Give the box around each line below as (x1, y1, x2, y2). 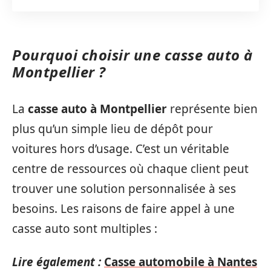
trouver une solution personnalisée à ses (12, 180, 236, 197)
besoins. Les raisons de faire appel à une (12, 200, 235, 217)
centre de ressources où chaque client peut (12, 160, 249, 177)
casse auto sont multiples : (12, 220, 157, 237)
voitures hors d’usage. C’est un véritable (12, 140, 229, 157)
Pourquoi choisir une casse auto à (12, 45, 253, 65)
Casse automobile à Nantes (104, 254, 257, 270)
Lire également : (12, 254, 101, 270)
